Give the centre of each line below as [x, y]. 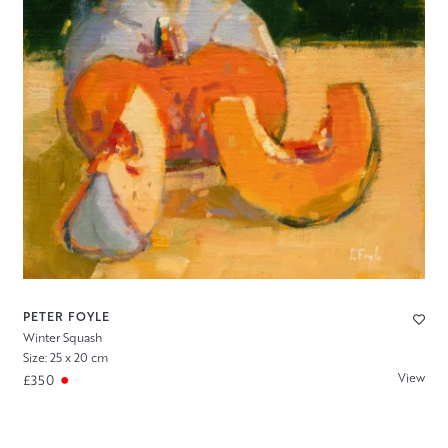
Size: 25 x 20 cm [65, 358]
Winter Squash [62, 337]
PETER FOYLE [66, 316]
